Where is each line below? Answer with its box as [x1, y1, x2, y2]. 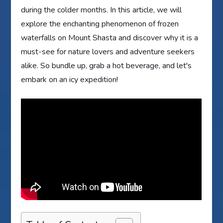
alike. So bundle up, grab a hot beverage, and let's [21, 60, 192, 71]
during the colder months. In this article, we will [21, 4, 182, 15]
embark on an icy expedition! [21, 74, 118, 85]
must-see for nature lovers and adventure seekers [21, 46, 195, 57]
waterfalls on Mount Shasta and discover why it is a [21, 32, 199, 43]
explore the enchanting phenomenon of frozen [21, 18, 179, 29]
